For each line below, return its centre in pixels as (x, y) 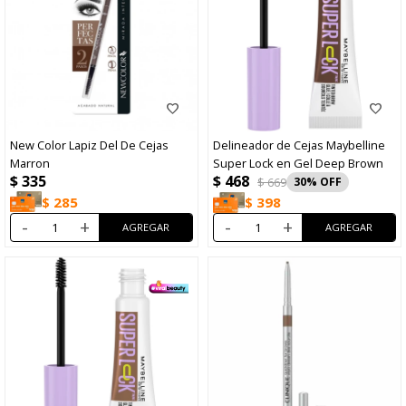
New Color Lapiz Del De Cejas (89, 145)
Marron (30, 163)
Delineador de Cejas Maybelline (299, 145)
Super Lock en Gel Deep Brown (298, 163)
